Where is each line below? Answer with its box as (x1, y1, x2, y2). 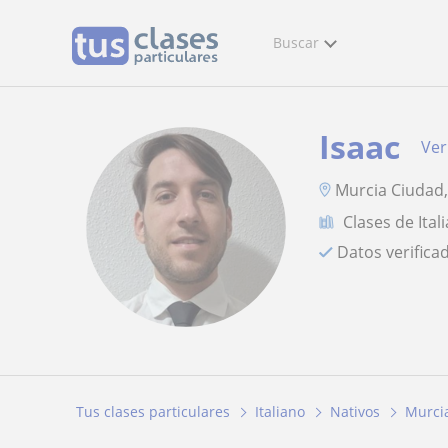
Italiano (255, 402, 305, 422)
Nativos (330, 402, 380, 422)
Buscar (273, 33, 319, 52)
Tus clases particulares (76, 402, 230, 422)
